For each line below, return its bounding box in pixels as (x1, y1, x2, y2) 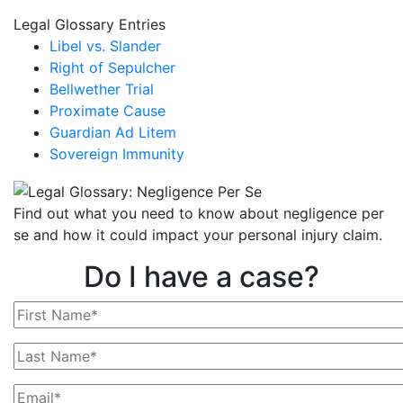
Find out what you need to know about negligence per (13, 203, 384, 222)
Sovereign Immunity (49, 145, 184, 164)
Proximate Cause (49, 102, 166, 121)
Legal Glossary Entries (13, 15, 166, 34)
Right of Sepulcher (49, 58, 175, 77)
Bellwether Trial (49, 80, 154, 99)
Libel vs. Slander (49, 37, 161, 56)
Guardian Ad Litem (49, 123, 176, 142)
